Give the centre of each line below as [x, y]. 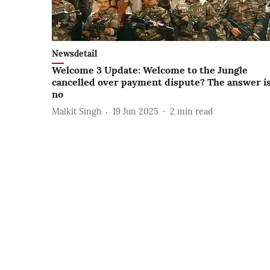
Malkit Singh [77, 112]
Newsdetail [74, 53]
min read [195, 112]
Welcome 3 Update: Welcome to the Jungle [150, 70]
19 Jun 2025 [136, 112]
